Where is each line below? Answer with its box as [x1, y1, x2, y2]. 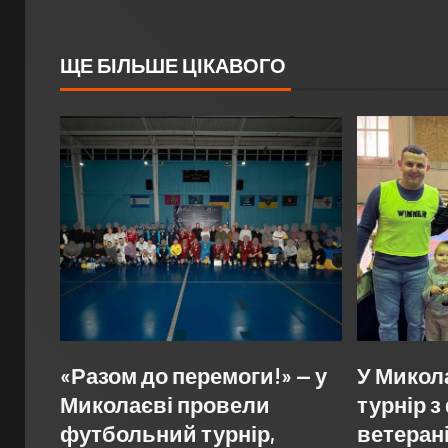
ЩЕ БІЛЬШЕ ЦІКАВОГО [60, 52, 286, 77]
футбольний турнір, [60, 419, 275, 446]
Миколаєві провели [60, 390, 270, 417]
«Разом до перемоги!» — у [60, 361, 327, 388]
